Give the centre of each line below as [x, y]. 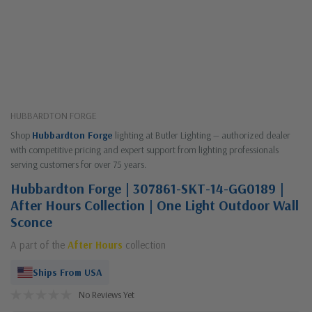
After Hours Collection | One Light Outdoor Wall [155, 205]
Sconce [31, 222]
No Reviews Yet [107, 295]
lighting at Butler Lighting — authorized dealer [202, 135]
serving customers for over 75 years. [78, 164]
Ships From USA [68, 272]
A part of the [39, 245]
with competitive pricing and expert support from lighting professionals [145, 150]
